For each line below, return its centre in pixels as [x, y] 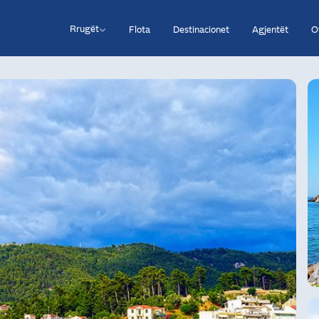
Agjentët [270, 28]
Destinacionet [201, 28]
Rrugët [84, 28]
